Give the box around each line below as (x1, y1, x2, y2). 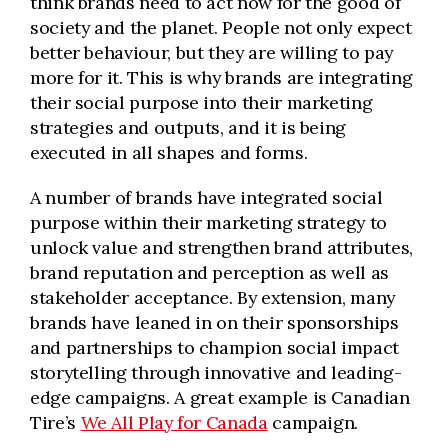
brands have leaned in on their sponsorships (30, 311, 399, 334)
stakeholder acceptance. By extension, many (30, 286, 395, 309)
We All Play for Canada (80, 411, 268, 434)
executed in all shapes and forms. (30, 141, 308, 164)
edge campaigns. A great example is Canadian (30, 386, 410, 409)
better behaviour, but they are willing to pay (30, 41, 393, 64)
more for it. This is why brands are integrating (30, 66, 413, 89)
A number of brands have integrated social (30, 186, 383, 209)
